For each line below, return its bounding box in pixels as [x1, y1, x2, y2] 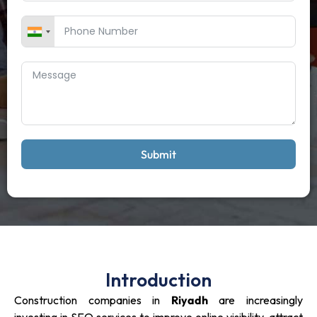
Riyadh [171, 293, 208, 308]
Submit [141, 147, 176, 162]
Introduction [105, 268, 212, 292]
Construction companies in [14, 293, 171, 308]
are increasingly [207, 293, 304, 308]
